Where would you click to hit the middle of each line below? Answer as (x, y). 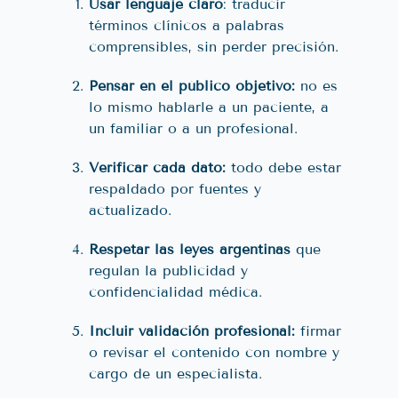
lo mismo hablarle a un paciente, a (209, 107)
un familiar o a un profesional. (193, 128)
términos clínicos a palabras (187, 25)
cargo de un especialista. (175, 373)
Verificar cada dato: (157, 167)
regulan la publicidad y (168, 270)
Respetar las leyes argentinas (190, 249)
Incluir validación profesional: (192, 330)
